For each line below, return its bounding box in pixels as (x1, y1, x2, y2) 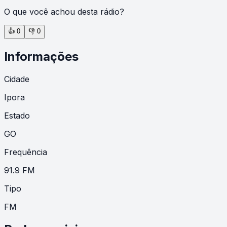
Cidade (4, 73, 29, 84)
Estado (4, 110, 30, 121)
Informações (4, 49, 79, 64)
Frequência (4, 146, 47, 157)
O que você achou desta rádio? (4, 6, 124, 17)
